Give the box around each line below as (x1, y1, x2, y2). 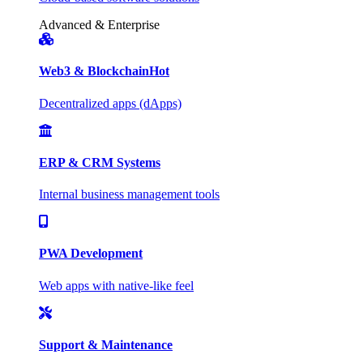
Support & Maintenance (39, 337, 173, 352)
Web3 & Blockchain (39, 64, 149, 79)
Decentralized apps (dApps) (39, 96, 181, 110)
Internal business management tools (39, 187, 220, 202)
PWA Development (39, 246, 143, 261)
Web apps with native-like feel (39, 278, 194, 293)
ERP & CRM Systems (39, 155, 160, 169)
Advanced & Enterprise (39, 18, 160, 32)
